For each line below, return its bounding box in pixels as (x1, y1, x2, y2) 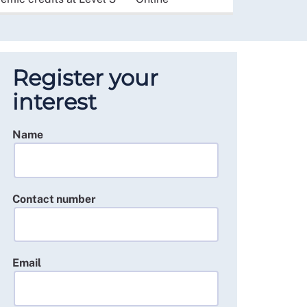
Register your (12, 64, 158, 91)
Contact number (12, 192, 96, 206)
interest (12, 88, 97, 115)
